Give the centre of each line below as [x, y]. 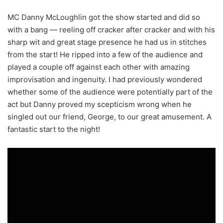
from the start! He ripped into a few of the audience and [105, 54]
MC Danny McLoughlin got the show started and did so [104, 17]
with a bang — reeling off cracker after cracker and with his [111, 29]
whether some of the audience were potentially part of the [110, 92]
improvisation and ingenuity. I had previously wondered [105, 79]
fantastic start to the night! [54, 129]
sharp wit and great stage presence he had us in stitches [107, 42]
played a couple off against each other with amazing [99, 67]
